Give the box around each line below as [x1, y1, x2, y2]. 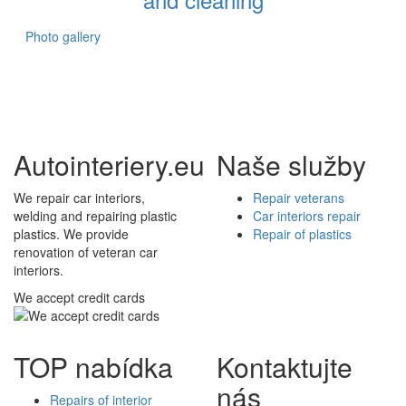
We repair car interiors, [14, 188, 145, 207]
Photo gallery [25, 26, 101, 45]
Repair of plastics [253, 224, 352, 243]
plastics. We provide [14, 224, 129, 243]
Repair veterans [253, 188, 344, 207]
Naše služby [217, 144, 366, 184]
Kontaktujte [217, 346, 353, 386]
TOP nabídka [14, 346, 173, 386]
